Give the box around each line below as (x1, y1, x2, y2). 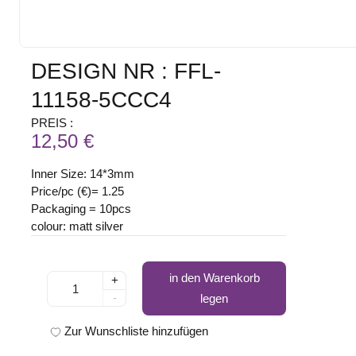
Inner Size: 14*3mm (31, 167, 135, 181)
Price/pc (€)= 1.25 (31, 184, 125, 199)
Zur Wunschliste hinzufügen (64, 324, 209, 339)
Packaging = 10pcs (31, 202, 132, 216)
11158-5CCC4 (31, 87, 172, 113)
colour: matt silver (31, 219, 124, 234)
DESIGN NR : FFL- (31, 59, 222, 84)
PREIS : (31, 116, 74, 130)
